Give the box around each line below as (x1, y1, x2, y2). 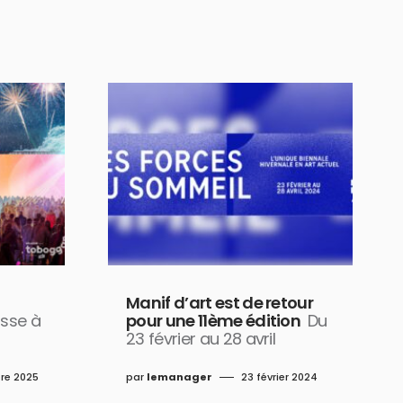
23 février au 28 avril (126, 327, 276, 351)
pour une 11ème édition (126, 309, 301, 333)
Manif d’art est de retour (126, 291, 314, 315)
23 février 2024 (241, 370, 318, 385)
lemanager (147, 370, 212, 385)
